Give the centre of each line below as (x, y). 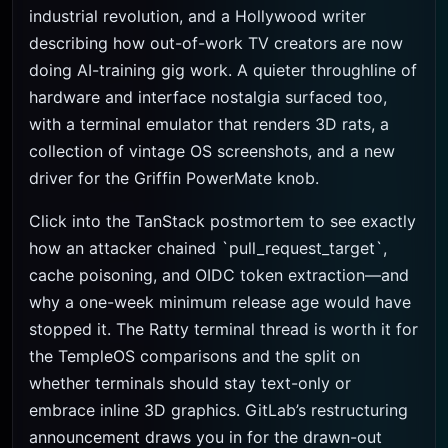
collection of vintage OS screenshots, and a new (212, 151)
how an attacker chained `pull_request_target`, (208, 248)
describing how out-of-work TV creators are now (216, 43)
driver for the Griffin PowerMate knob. (174, 178)
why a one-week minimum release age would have (220, 302)
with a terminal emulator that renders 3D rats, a (209, 124)
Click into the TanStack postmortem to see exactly (222, 221)
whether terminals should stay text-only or (190, 383)
